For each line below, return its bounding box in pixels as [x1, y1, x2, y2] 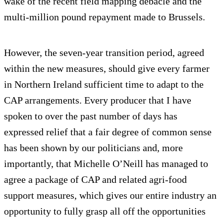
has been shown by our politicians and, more [4, 142, 183, 153]
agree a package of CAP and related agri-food [4, 173, 187, 185]
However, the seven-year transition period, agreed [4, 47, 204, 58]
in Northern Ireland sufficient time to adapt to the [4, 78, 204, 90]
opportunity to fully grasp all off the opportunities [4, 205, 206, 217]
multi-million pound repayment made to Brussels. [4, 11, 205, 22]
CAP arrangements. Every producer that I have [4, 94, 191, 106]
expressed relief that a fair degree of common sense [4, 126, 212, 137]
